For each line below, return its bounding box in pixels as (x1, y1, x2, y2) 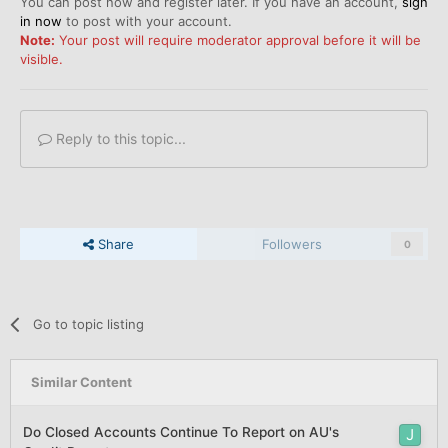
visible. (20, 50, 63, 67)
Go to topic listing (33, 315, 145, 332)
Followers (262, 235, 323, 252)
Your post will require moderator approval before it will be (55, 31, 421, 48)
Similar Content (31, 373, 132, 390)
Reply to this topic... (52, 129, 186, 147)
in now (20, 12, 62, 29)
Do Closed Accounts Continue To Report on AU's (23, 423, 339, 440)
